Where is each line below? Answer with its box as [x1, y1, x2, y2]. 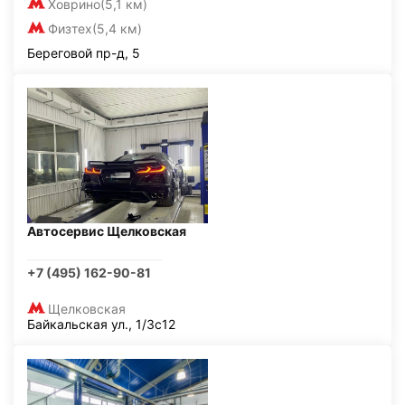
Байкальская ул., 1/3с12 [27, 316, 175, 332]
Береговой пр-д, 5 [27, 45, 140, 61]
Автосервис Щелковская [27, 223, 186, 239]
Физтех [48, 21, 92, 36]
